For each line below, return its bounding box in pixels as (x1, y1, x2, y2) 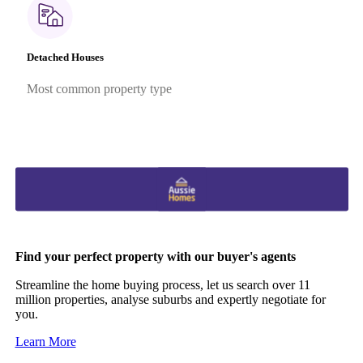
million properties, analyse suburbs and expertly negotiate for (15, 292, 326, 306)
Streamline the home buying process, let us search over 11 (15, 277, 310, 292)
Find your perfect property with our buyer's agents (15, 249, 296, 263)
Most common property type (26, 82, 172, 96)
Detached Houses (26, 51, 104, 64)
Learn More (15, 334, 76, 348)
